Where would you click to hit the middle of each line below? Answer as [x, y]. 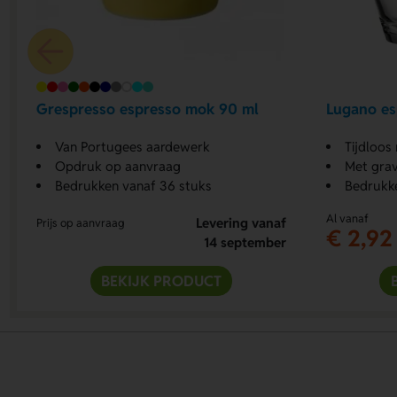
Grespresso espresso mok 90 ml [148, 109]
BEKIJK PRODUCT [162, 280]
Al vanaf [347, 218]
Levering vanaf [241, 222]
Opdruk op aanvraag [118, 166]
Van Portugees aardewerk [133, 146]
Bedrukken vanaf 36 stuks [134, 185]
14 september [245, 242]
